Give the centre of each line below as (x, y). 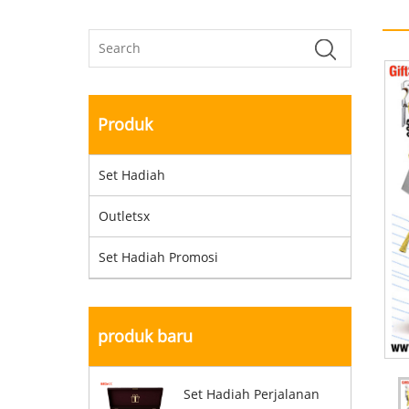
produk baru (145, 336)
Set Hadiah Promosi (158, 257)
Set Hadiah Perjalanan (251, 394)
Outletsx (124, 216)
